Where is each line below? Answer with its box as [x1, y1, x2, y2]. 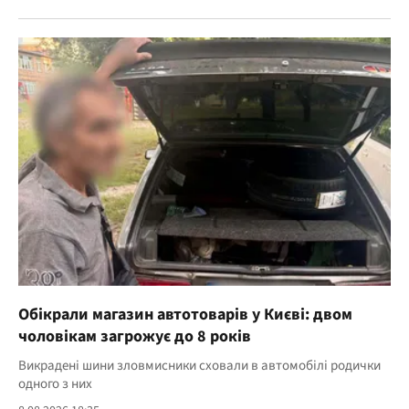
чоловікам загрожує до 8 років [18, 325, 251, 349]
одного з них [18, 374, 92, 394]
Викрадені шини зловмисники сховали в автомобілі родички [18, 356, 381, 376]
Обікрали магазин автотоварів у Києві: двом [18, 303, 352, 327]
